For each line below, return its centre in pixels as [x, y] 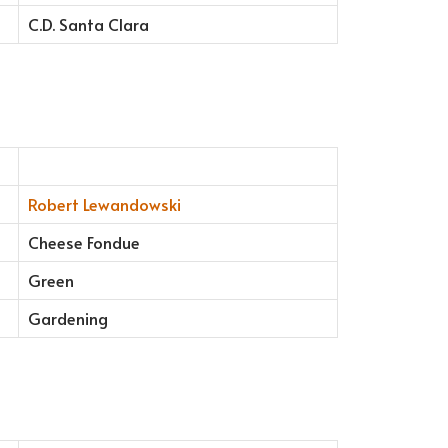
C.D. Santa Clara [88, 25]
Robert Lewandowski [104, 204]
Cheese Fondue [83, 242]
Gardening [67, 318]
